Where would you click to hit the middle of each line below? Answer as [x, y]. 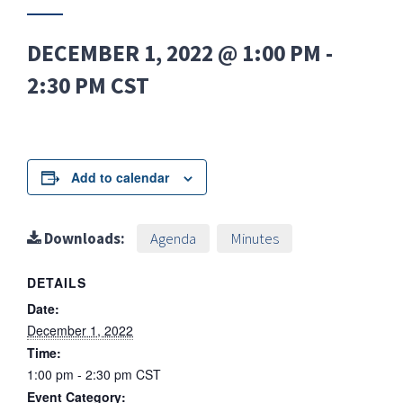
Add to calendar [120, 177]
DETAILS [57, 282]
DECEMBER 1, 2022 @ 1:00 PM [174, 53]
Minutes [255, 238]
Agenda [173, 238]
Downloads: [83, 238]
